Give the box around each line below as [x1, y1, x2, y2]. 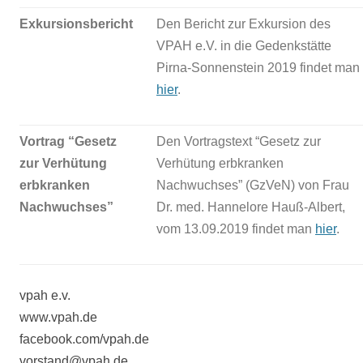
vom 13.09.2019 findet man [156, 222, 315, 237]
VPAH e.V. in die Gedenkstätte [156, 39, 331, 53]
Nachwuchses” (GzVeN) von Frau [156, 178, 349, 193]
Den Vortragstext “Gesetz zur [156, 135, 321, 149]
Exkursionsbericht [19, 17, 133, 32]
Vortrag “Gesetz [19, 135, 117, 149]
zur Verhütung [19, 156, 107, 171]
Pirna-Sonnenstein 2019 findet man [156, 61, 360, 75]
